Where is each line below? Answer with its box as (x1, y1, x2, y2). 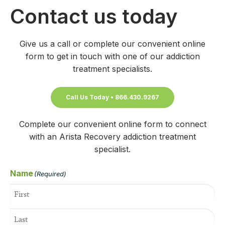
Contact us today (10, 4, 178, 29)
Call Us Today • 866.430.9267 (66, 93, 159, 101)
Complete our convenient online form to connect (19, 119, 206, 130)
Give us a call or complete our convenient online (20, 39, 205, 49)
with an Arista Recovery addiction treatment (29, 132, 196, 142)
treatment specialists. (73, 64, 152, 74)
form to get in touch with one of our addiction (25, 51, 200, 62)
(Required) (34, 169, 66, 178)
